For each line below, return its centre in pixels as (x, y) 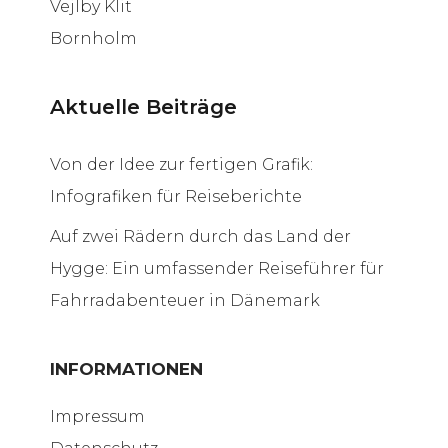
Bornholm (93, 38)
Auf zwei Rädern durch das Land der (200, 236)
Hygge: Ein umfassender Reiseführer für (217, 268)
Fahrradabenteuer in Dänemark (185, 300)
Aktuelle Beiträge (143, 106)
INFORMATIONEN (126, 368)
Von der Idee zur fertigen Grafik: (181, 164)
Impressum (97, 416)
